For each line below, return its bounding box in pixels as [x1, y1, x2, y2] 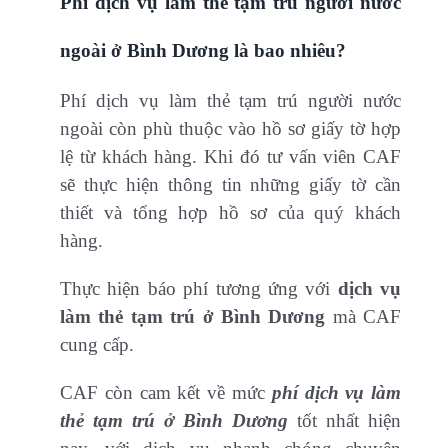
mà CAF [325, 306, 402, 328]
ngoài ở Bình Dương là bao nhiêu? [60, 40, 346, 62]
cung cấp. [60, 334, 134, 356]
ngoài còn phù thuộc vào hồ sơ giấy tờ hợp [60, 118, 402, 140]
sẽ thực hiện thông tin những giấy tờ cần [60, 174, 402, 196]
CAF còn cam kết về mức [60, 382, 272, 404]
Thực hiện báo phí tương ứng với [60, 278, 338, 300]
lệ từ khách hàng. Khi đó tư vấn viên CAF [60, 146, 402, 168]
